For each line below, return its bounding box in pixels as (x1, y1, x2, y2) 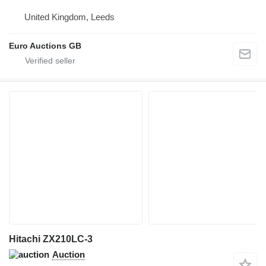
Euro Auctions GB (9, 41, 81, 51)
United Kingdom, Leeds (24, 12, 115, 23)
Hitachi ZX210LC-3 (9, 234, 93, 245)
